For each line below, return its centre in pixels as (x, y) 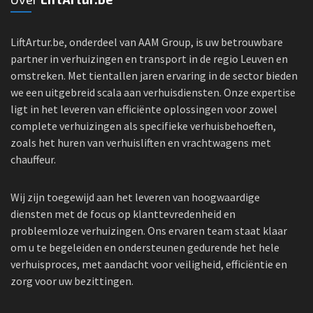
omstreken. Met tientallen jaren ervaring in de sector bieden (154, 75)
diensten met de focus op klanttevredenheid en (123, 214)
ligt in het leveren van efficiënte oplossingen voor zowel (144, 109)
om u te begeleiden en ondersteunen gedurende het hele (145, 247)
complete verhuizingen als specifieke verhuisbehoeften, (143, 126)
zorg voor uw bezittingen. (72, 281)
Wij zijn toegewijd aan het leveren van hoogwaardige (135, 197)
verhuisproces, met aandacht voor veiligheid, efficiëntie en (149, 264)
